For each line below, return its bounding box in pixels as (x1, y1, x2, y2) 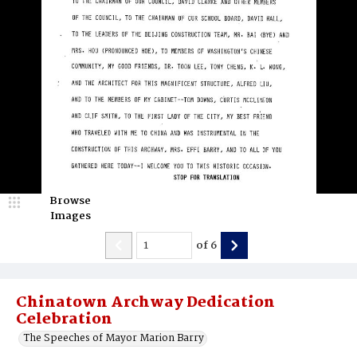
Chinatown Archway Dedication (16, 291, 275, 315)
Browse (49, 192, 91, 210)
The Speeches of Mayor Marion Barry (24, 330, 204, 347)
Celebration (16, 308, 112, 331)
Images (49, 207, 91, 225)
